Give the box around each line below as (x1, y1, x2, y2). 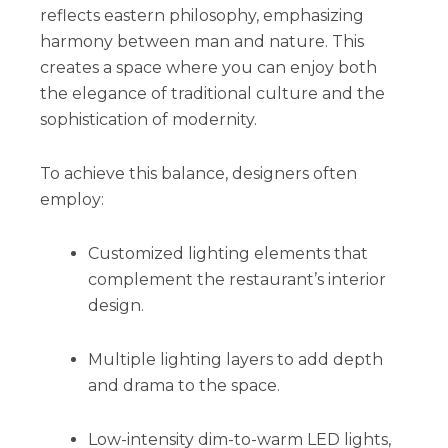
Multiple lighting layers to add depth (87, 349, 383, 369)
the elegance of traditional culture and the (39, 83, 385, 103)
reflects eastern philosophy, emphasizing (39, 5, 364, 25)
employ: (39, 189, 104, 209)
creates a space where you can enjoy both (39, 57, 377, 77)
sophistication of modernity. (39, 109, 257, 129)
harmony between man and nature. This (39, 31, 364, 51)
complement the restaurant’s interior (87, 269, 386, 289)
